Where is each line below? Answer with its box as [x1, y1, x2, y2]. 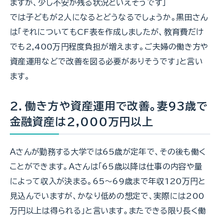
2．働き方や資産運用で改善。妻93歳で [10, 100, 208, 111]
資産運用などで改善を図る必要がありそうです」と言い [10, 57, 203, 65]
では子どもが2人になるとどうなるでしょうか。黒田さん [10, 13, 208, 21]
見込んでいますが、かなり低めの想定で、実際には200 [10, 192, 205, 200]
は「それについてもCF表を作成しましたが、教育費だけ [10, 27, 204, 36]
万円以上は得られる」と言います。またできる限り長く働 [10, 206, 206, 215]
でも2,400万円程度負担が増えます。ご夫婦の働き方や [10, 42, 209, 51]
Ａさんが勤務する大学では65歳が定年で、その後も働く [10, 147, 206, 156]
